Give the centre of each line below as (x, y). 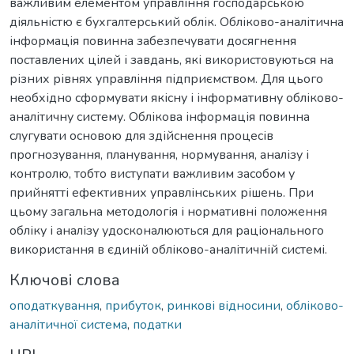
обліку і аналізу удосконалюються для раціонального (167, 230)
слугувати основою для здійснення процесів (141, 136)
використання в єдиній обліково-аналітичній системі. (168, 249)
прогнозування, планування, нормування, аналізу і (159, 154)
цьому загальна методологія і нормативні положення (168, 211)
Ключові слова (65, 280)
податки (157, 324)
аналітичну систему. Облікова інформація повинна (160, 117)
